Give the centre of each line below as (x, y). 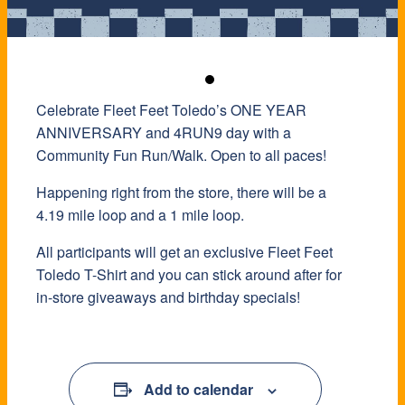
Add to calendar (198, 390)
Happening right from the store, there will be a (181, 193)
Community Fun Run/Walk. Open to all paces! (181, 155)
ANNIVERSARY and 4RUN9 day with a (164, 133)
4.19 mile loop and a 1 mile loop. (140, 215)
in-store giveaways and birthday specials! (168, 297)
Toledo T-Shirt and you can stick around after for (189, 275)
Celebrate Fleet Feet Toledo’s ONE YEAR (171, 110)
